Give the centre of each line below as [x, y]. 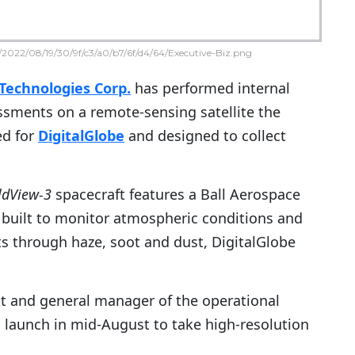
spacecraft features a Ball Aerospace [176, 195]
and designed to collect [205, 136]
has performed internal [210, 88]
